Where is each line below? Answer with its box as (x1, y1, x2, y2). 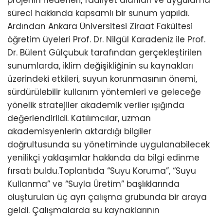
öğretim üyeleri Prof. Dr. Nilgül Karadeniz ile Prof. (7, 33, 205, 45)
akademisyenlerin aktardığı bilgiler (7, 125, 151, 137)
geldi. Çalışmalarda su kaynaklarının (7, 204, 160, 216)
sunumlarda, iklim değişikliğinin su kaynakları (7, 59, 193, 72)
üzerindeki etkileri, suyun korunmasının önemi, (7, 73, 197, 85)
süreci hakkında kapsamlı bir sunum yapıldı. (7, 7, 189, 19)
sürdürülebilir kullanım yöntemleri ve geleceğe (7, 86, 201, 98)
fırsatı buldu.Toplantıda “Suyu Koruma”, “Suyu (7, 164, 196, 177)
